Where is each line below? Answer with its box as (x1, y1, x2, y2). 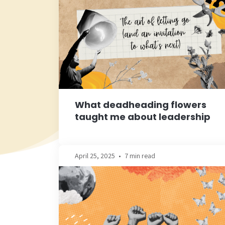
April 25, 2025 (75, 151, 115, 160)
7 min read (125, 151, 155, 160)
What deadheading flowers (75, 98, 206, 111)
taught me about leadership (75, 110, 210, 123)
